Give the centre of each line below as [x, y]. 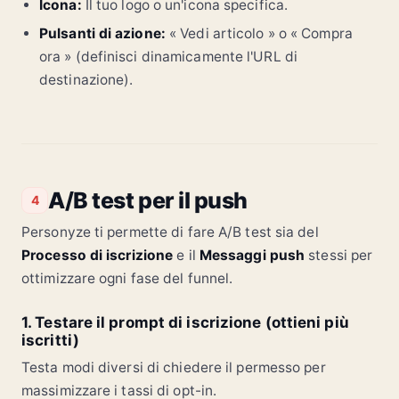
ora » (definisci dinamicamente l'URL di [168, 57]
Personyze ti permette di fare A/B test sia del [170, 232]
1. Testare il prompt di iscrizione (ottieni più [185, 323]
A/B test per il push [148, 201]
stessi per [339, 256]
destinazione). [86, 80]
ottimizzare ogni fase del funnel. [127, 279]
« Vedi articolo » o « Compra [259, 34]
